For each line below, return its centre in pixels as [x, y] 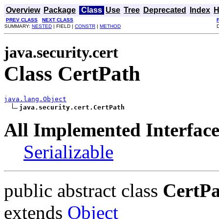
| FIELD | [63, 26]
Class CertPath [72, 73]
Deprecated [165, 10]
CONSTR [85, 26]
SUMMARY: [18, 26]
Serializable [68, 152]
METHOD [110, 26]
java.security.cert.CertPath [72, 107]
